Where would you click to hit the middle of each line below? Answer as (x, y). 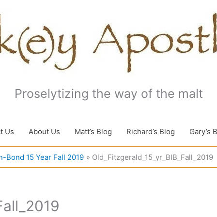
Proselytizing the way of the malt (108, 93)
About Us (44, 132)
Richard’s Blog (151, 132)
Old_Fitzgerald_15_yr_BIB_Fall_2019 (153, 157)
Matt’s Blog (93, 132)
